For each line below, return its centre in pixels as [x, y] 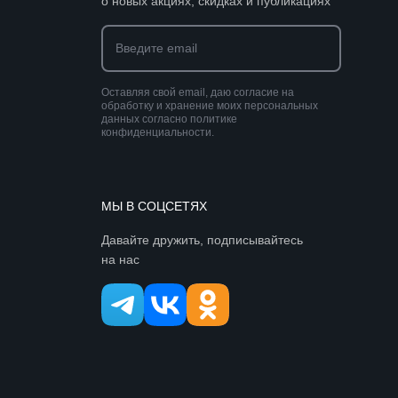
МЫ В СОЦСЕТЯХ [154, 207]
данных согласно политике [169, 119]
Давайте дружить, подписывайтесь [202, 240]
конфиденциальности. [158, 133]
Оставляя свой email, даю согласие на [198, 93]
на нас [120, 260]
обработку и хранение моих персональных [210, 106]
